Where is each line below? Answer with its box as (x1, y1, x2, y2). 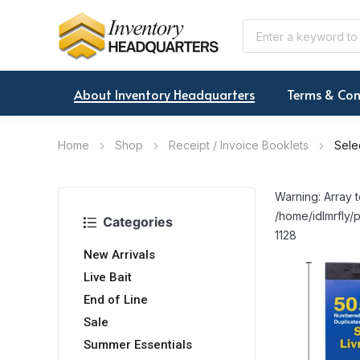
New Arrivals (84, 247, 155, 263)
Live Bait (84, 270, 132, 285)
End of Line (84, 292, 148, 308)
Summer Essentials (84, 337, 192, 353)
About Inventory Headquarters (74, 85, 255, 104)
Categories (103, 214, 173, 231)
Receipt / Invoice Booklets (169, 138, 309, 153)
